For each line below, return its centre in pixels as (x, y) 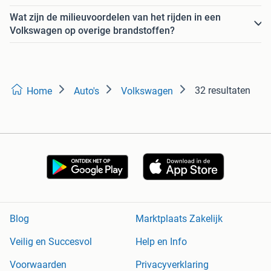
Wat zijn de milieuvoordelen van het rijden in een (115, 17)
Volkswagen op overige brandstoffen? (92, 30)
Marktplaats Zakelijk (179, 219)
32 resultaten (223, 90)
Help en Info (161, 242)
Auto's (87, 91)
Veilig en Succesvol (51, 242)
